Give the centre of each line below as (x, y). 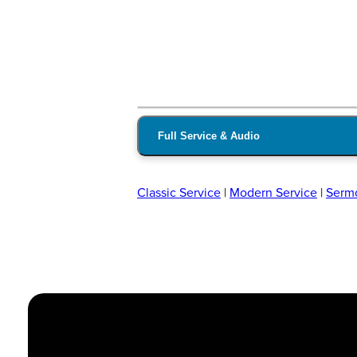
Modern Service (273, 193)
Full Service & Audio (209, 136)
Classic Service (179, 193)
